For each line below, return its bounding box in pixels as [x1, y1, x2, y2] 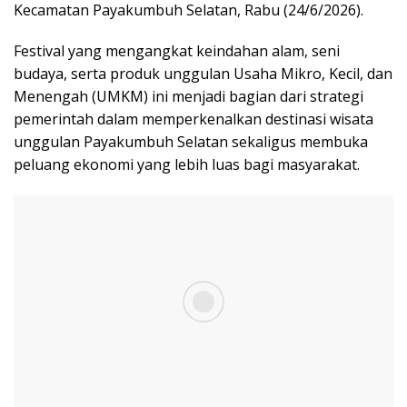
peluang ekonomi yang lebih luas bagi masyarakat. [14, 154, 360, 175]
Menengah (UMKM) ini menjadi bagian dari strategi [14, 86, 363, 107]
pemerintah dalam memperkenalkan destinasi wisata [14, 109, 373, 130]
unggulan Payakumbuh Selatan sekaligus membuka [14, 132, 368, 153]
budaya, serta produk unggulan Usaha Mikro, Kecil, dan [14, 64, 392, 84]
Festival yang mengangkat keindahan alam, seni [14, 41, 340, 62]
